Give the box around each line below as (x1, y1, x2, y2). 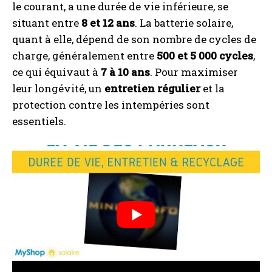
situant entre (12, 16, 81, 30)
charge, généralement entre (12, 49, 157, 63)
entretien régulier (104, 81, 200, 95)
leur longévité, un (12, 81, 104, 95)
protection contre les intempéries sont (12, 98, 209, 112)
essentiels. (12, 114, 66, 128)
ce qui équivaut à (12, 65, 101, 79)
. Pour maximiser (150, 65, 238, 79)
